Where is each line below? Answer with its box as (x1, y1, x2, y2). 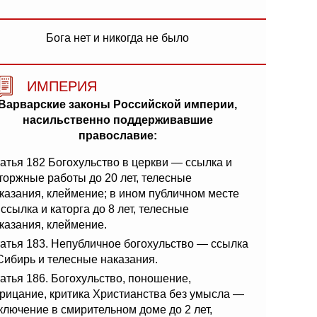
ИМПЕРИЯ (27, 79, 97, 94)
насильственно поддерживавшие (22, 114, 213, 126)
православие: (78, 129, 157, 142)
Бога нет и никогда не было (46, 32, 189, 44)
